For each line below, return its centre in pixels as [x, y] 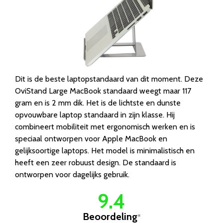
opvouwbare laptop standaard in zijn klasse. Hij [95, 114]
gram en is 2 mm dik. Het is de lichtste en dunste [98, 103]
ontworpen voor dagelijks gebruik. [72, 174]
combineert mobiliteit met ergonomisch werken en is [105, 126]
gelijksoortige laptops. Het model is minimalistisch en [105, 150]
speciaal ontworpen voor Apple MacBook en [91, 138]
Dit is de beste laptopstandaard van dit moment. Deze [109, 79]
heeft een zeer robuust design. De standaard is [96, 162]
